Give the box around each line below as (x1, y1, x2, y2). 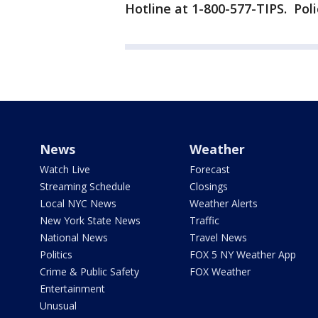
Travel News (189, 231, 247, 244)
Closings (189, 180, 228, 193)
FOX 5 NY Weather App (189, 248, 296, 261)
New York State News (40, 214, 141, 227)
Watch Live (40, 163, 90, 176)
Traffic (189, 214, 219, 227)
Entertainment (40, 282, 105, 295)
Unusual (40, 299, 77, 312)
